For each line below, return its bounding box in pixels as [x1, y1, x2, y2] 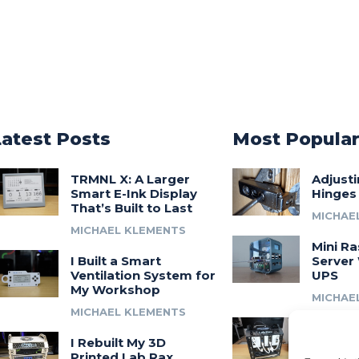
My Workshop [70, 282, 160, 297]
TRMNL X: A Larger [70, 171, 190, 187]
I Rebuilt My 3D [70, 335, 166, 350]
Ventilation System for [70, 268, 216, 283]
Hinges [312, 186, 357, 201]
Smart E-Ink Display [70, 186, 197, 201]
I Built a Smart [70, 253, 161, 268]
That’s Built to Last [70, 200, 192, 216]
